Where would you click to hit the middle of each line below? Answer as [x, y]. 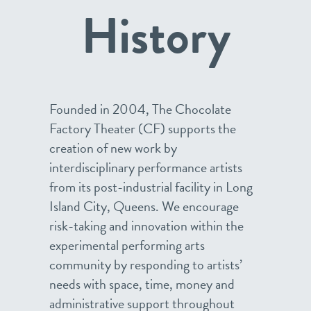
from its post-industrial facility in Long [151, 187]
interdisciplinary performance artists [146, 167]
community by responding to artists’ [146, 264]
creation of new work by [113, 148]
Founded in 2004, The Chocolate [140, 109]
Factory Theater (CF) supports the [143, 128]
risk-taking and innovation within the [146, 226]
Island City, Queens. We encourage [144, 206]
